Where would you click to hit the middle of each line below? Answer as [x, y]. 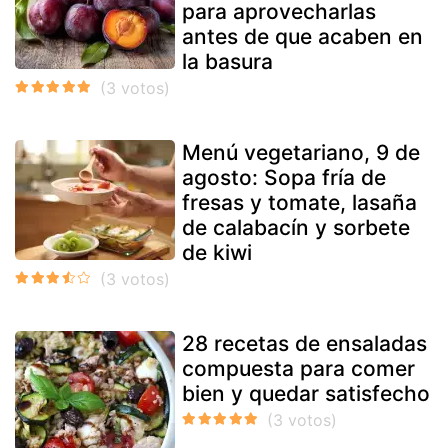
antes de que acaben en [302, 36]
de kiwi [217, 252]
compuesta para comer [298, 368]
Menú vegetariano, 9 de [301, 152]
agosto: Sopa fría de [284, 177]
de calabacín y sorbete [296, 227]
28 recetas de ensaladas [304, 343]
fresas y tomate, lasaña [299, 202]
